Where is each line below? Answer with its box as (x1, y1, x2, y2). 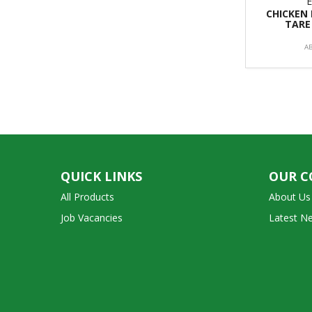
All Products (61, 189, 114, 203)
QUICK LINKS (61, 167, 142, 185)
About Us (268, 189, 311, 203)
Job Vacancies (61, 210, 123, 224)
